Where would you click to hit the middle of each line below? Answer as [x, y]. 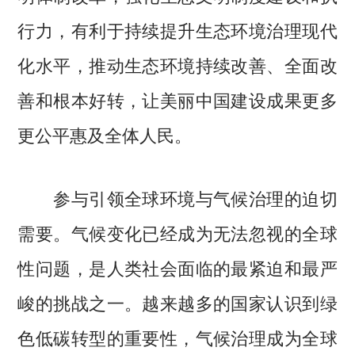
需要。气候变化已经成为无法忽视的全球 [177, 233]
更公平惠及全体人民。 [105, 134]
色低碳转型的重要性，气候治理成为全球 [177, 337]
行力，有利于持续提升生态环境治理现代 [177, 30]
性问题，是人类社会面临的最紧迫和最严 [177, 267]
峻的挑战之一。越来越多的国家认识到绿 [177, 302]
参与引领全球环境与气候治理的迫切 [177, 198]
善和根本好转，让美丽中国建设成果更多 [177, 99]
